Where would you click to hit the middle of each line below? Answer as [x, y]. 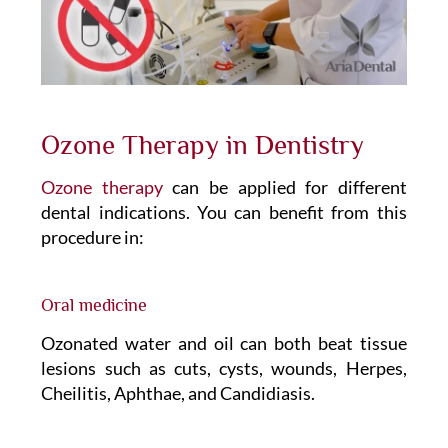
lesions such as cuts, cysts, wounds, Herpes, [224, 368]
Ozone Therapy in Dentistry [203, 145]
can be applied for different [284, 187]
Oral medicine [94, 305]
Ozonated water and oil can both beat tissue [224, 343]
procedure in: [93, 237]
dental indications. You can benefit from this [224, 212]
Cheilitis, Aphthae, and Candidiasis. [178, 393]
